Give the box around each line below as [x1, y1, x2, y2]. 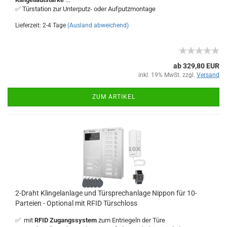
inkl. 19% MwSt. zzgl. [138, 71, 197, 79]
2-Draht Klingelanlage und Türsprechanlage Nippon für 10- [15, 189, 197, 197]
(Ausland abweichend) [67, 22, 129, 29]
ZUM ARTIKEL [92, 93, 135, 100]
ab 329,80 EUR [173, 62, 219, 70]
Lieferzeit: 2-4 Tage [15, 22, 66, 29]
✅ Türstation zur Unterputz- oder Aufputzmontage [15, 5, 156, 13]
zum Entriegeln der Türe [98, 216, 165, 224]
